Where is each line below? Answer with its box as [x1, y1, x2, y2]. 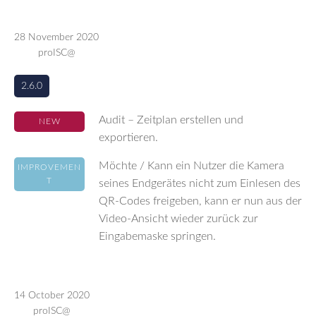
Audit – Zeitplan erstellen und [99, 114, 243, 126]
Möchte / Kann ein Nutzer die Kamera [99, 160, 284, 171]
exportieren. [99, 132, 158, 143]
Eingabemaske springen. [99, 231, 216, 242]
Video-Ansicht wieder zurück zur [99, 213, 258, 224]
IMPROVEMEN [18, 163, 81, 171]
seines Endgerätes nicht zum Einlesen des [99, 178, 300, 189]
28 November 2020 [14, 32, 99, 42]
